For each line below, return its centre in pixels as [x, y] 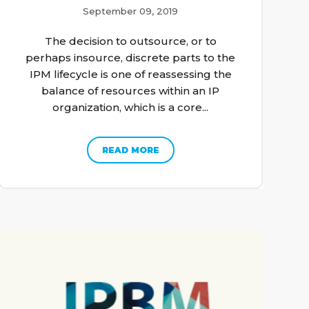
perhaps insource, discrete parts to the [131, 57]
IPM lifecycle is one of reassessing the [130, 74]
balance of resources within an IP [131, 90]
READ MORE [130, 150]
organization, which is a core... [131, 107]
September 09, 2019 [131, 11]
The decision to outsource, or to [130, 41]
